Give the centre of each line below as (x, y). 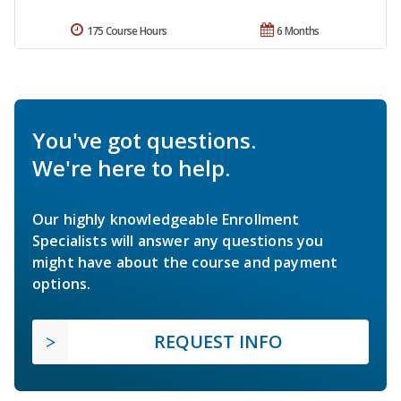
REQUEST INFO (218, 342)
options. (62, 284)
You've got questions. (144, 141)
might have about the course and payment (185, 263)
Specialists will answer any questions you (178, 241)
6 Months (298, 31)
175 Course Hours (127, 31)
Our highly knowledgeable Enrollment (166, 220)
